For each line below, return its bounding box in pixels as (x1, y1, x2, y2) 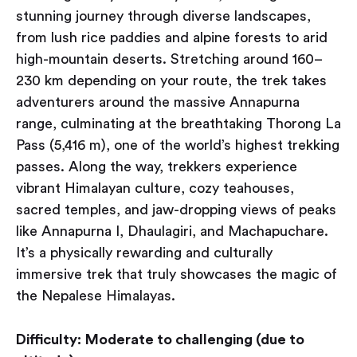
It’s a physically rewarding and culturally (16, 245, 273, 261)
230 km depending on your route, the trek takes (16, 73, 327, 88)
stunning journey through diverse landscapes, (16, 9, 311, 24)
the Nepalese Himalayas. (16, 288, 175, 304)
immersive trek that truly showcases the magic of (16, 267, 337, 282)
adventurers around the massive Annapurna (16, 95, 300, 110)
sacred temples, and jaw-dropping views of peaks (16, 202, 336, 218)
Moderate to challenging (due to (85, 332, 304, 347)
